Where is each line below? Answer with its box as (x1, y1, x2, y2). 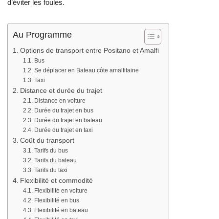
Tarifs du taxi (34, 166, 67, 174)
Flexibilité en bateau (34, 206, 88, 214)
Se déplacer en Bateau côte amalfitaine (34, 66, 139, 74)
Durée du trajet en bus (34, 107, 93, 114)
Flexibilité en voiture (34, 187, 88, 194)
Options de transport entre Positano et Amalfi (20, 46, 159, 54)
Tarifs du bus (34, 147, 68, 154)
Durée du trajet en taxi (34, 126, 93, 133)
